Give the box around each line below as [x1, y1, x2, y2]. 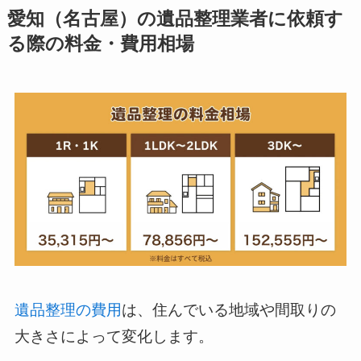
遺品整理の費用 [14, 301, 122, 319]
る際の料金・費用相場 [6, 34, 194, 55]
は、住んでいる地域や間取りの [121, 301, 336, 319]
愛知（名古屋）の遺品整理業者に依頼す [6, 9, 343, 30]
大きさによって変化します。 [14, 328, 214, 346]
